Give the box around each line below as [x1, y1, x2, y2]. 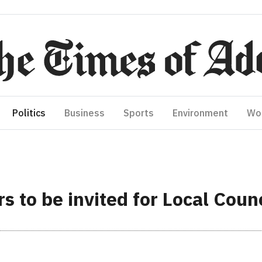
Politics [12, 107, 46, 119]
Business [64, 107, 105, 119]
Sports [123, 107, 154, 119]
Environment [173, 107, 228, 119]
